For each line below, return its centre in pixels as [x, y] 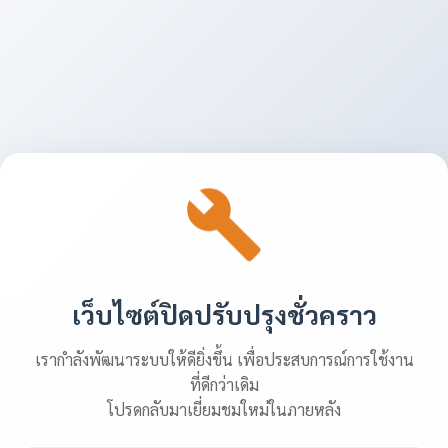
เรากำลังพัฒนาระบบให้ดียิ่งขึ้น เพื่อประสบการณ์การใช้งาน [224, 359]
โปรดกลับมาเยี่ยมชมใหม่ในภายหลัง [224, 409]
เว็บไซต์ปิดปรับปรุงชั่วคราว [224, 314]
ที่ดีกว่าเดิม [224, 384]
